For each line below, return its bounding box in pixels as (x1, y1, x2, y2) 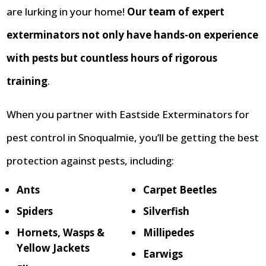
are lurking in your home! (7, 5, 128, 19)
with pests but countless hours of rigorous (7, 51, 218, 65)
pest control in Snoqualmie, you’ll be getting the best (7, 131, 259, 145)
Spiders (17, 204, 53, 218)
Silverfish (143, 204, 189, 218)
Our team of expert (127, 5, 225, 19)
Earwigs (143, 247, 183, 261)
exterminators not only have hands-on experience (7, 28, 259, 42)
